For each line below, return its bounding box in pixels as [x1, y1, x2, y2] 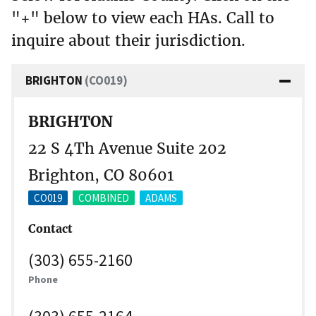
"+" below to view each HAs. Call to [11, 8, 274, 28]
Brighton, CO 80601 [28, 165, 174, 185]
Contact [28, 222, 73, 236]
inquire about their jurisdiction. [11, 30, 245, 50]
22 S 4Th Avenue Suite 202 [28, 138, 226, 158]
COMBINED [78, 190, 129, 205]
